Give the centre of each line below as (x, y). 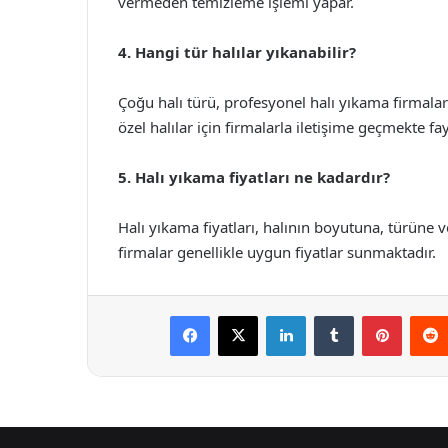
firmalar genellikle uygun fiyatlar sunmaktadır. (277, 252)
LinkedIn (331, 315)
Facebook (239, 315)
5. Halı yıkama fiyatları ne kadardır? (254, 177)
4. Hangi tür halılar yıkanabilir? (237, 52)
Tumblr (374, 315)
